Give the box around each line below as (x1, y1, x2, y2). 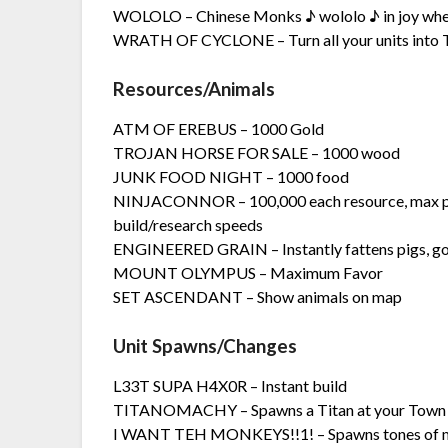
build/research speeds (113, 215, 264, 235)
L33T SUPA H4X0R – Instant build (113, 376, 348, 396)
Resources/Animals (113, 78, 276, 101)
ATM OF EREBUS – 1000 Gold (113, 119, 325, 139)
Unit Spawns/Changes (113, 335, 298, 358)
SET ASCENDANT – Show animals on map (113, 287, 403, 307)
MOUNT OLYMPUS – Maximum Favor (113, 263, 384, 283)
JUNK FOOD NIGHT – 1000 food (113, 167, 350, 187)
